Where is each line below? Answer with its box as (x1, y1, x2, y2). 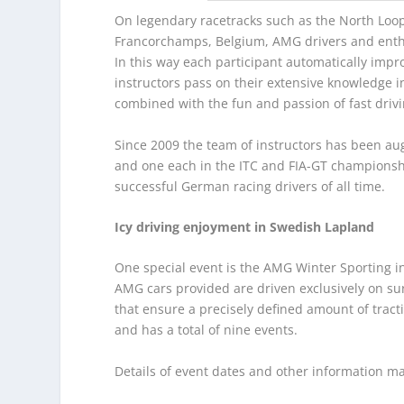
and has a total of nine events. (115, 321, 298, 339)
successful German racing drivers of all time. (115, 177, 386, 195)
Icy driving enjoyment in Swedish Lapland (115, 218, 375, 236)
